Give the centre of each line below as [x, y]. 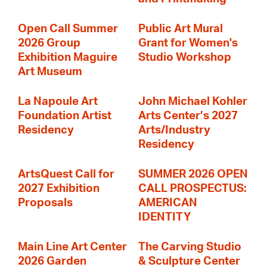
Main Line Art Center [72, 247]
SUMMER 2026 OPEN [193, 174]
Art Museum [50, 72]
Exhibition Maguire [68, 58]
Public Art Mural [181, 29]
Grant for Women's [188, 43]
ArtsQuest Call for [66, 174]
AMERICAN [168, 203]
